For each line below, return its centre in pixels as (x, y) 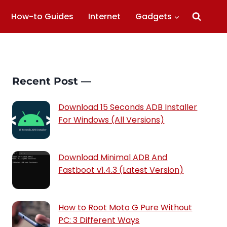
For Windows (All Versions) (111, 120)
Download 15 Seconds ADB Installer (128, 107)
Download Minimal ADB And (113, 157)
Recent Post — (52, 81)
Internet (104, 16)
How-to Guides (43, 16)
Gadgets (153, 16)
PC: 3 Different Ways (99, 220)
